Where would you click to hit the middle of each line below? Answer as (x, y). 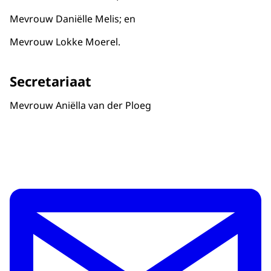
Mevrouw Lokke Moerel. (65, 42)
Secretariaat (51, 81)
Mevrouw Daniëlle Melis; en (73, 19)
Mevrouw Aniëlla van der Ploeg (83, 106)
